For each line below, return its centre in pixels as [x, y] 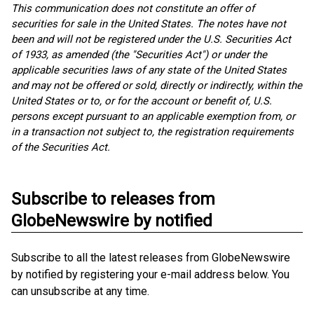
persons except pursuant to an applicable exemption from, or [153, 116]
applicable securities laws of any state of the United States [149, 70]
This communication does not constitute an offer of [133, 8]
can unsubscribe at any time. [80, 291]
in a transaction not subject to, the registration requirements [152, 132]
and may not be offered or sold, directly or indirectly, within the [157, 86]
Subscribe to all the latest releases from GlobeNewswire [151, 258]
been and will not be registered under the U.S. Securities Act [151, 39]
